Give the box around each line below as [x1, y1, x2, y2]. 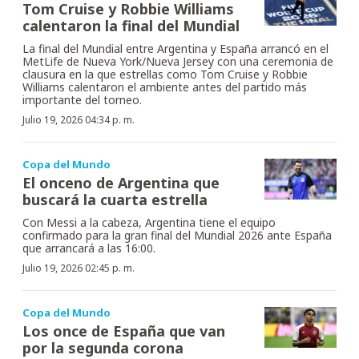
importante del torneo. [22, 92, 142, 108]
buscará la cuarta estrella [22, 190, 208, 210]
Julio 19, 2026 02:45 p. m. [22, 261, 135, 276]
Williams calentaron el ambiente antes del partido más [22, 79, 307, 95]
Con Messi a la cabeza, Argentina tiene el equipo [22, 215, 276, 231]
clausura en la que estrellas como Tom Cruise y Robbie [22, 67, 308, 83]
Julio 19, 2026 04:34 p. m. [22, 113, 135, 127]
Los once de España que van [22, 321, 225, 341]
